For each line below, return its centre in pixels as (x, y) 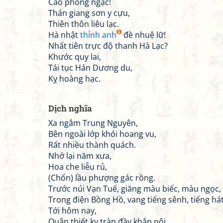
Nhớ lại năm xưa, (80, 156)
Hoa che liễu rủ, (78, 167)
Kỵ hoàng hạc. (74, 79)
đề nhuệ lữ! (144, 35)
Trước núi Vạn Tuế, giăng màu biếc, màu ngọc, (135, 189)
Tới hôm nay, (72, 211)
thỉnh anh (98, 35)
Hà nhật (64, 35)
